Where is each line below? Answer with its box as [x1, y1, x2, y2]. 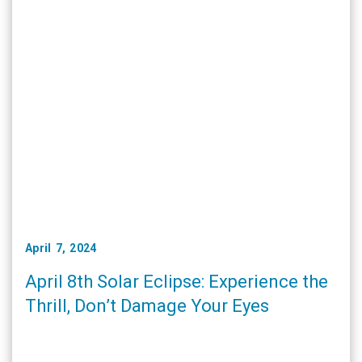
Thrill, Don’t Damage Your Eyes [25, 296, 269, 317]
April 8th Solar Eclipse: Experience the [25, 271, 328, 293]
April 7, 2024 [25, 242, 97, 255]
